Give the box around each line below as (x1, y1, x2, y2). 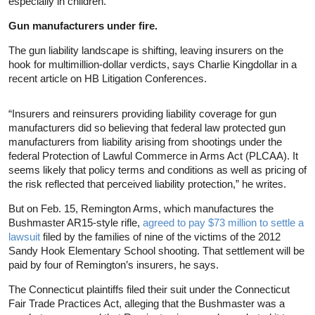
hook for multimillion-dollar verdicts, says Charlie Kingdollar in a (8, 58, 297, 70)
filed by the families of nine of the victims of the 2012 (40, 230, 281, 243)
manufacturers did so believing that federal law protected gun (8, 121, 285, 134)
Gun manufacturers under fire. (8, 19, 157, 32)
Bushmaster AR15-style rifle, (8, 216, 143, 229)
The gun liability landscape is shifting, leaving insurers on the (8, 44, 283, 56)
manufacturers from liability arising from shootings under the (8, 135, 282, 148)
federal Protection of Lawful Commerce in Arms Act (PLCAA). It (8, 149, 298, 162)
